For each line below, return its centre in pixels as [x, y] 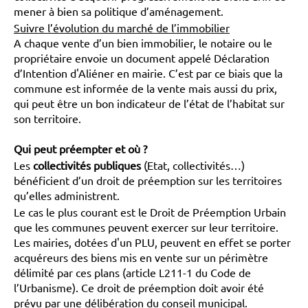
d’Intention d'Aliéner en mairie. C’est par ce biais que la [148, 73]
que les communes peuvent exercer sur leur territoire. [146, 227]
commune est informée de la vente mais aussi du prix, [145, 88]
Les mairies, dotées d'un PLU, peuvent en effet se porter [152, 242]
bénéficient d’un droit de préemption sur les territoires [148, 180]
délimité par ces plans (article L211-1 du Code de [132, 272]
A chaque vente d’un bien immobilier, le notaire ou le [143, 43]
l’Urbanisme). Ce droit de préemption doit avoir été [139, 287]
